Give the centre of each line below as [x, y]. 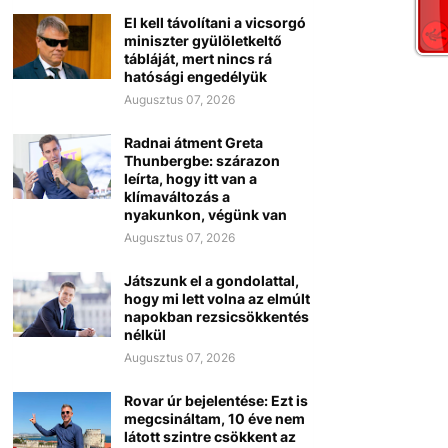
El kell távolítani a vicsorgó [214, 23]
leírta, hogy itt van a [190, 179]
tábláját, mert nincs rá [197, 59]
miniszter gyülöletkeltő [202, 41]
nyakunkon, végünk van [205, 215]
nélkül [144, 335]
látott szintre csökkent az [209, 437]
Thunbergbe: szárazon [201, 161]
